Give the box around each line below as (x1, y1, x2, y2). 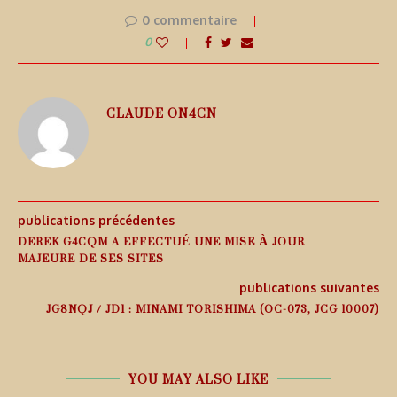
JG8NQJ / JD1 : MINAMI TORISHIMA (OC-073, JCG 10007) (46, 295, 379, 323)
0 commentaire (141, 12, 237, 28)
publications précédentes (18, 213, 175, 229)
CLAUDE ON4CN (106, 97, 217, 129)
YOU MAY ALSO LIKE (128, 363, 269, 395)
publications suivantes (239, 280, 379, 296)
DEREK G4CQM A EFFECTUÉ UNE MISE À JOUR (18, 228, 305, 256)
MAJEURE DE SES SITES (18, 245, 164, 273)
